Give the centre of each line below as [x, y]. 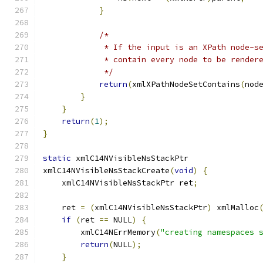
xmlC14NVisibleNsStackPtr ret [118, 183]
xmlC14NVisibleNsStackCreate [106, 171]
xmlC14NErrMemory [99, 232]
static [57, 158]
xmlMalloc [235, 208]
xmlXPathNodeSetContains [186, 84]
